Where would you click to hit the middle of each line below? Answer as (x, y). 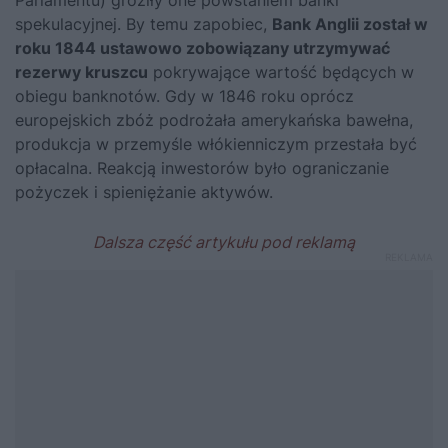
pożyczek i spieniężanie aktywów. (144, 192)
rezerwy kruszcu (81, 72)
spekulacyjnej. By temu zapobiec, (143, 24)
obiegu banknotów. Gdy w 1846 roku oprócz (184, 96)
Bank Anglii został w (350, 24)
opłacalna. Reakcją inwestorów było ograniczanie (202, 168)
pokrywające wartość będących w (281, 72)
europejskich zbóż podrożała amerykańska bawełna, (214, 120)
